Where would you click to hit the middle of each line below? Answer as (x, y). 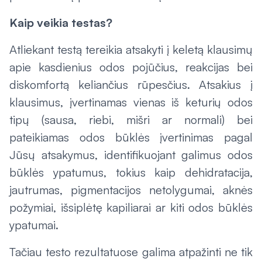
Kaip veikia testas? (61, 23)
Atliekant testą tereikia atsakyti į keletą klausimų (131, 49)
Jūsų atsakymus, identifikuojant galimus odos (131, 155)
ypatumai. (34, 225)
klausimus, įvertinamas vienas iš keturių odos (131, 102)
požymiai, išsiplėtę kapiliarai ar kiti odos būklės (131, 207)
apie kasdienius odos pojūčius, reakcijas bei (131, 67)
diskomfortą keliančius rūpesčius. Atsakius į (131, 85)
